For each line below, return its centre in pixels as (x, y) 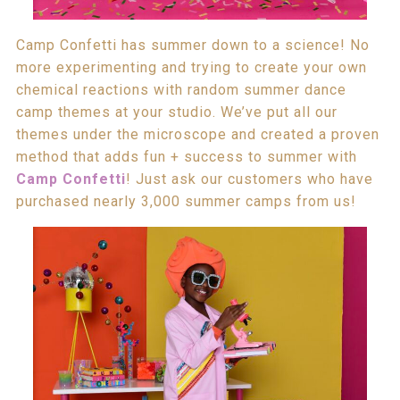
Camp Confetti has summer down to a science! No (192, 45)
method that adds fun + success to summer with (186, 156)
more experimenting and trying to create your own (191, 67)
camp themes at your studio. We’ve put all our (176, 112)
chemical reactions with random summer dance (181, 89)
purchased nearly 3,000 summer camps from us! (186, 201)
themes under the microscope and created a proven (197, 134)
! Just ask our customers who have (249, 179)
